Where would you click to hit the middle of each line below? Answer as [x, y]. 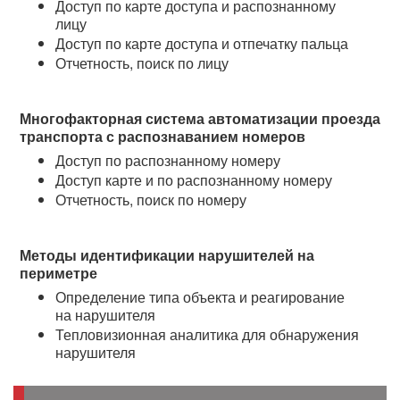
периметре [58, 272]
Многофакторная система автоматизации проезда [200, 118]
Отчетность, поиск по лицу [142, 62]
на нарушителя [105, 314]
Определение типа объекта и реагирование [200, 296]
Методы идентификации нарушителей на [167, 254]
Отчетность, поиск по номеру [151, 199]
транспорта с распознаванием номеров [162, 136]
